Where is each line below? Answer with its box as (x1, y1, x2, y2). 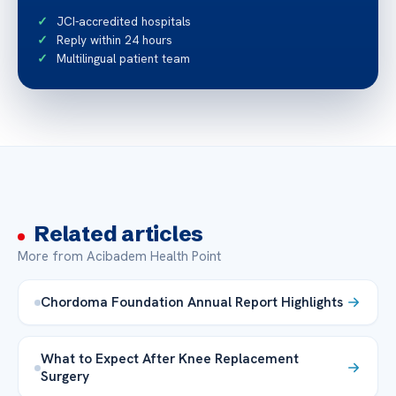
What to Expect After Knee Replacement (41, 349, 299, 369)
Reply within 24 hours (57, 32, 172, 49)
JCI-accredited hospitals (57, 13, 191, 30)
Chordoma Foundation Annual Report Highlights (41, 293, 343, 312)
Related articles (34, 221, 204, 247)
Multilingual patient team (57, 50, 190, 67)
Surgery (41, 367, 93, 386)
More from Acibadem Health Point (18, 247, 221, 266)
